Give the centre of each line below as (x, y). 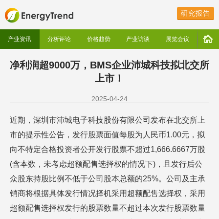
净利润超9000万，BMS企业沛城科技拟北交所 (109, 65)
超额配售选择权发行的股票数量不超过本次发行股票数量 (108, 208)
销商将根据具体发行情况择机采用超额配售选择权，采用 (108, 193)
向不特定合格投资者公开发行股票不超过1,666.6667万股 (108, 149)
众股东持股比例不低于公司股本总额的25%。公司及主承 (108, 179)
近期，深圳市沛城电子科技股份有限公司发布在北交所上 (108, 120)
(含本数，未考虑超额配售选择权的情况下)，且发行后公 (106, 164)
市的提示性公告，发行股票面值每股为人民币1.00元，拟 (107, 135)
